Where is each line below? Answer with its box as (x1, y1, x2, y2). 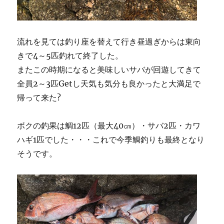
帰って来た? (17, 92, 61, 102)
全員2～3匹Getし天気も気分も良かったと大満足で (17, 78, 201, 88)
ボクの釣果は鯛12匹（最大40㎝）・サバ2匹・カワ (17, 120, 201, 130)
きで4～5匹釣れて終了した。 (17, 50, 123, 60)
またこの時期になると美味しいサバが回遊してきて (17, 64, 201, 74)
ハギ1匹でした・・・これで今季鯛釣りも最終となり (17, 134, 205, 144)
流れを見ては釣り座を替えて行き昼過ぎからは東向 (17, 36, 201, 46)
